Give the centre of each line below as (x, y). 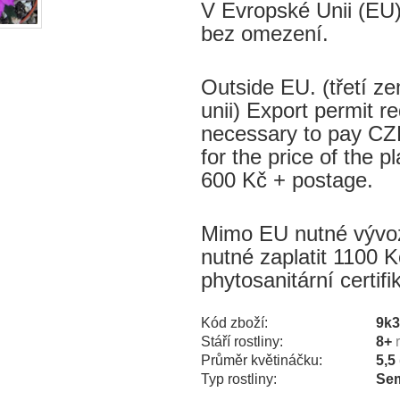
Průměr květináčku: (261, 360)
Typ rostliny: (238, 379)
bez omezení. (264, 33)
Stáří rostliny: (242, 341)
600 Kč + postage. (287, 179)
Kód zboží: (234, 322)
